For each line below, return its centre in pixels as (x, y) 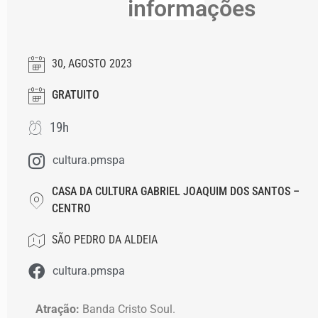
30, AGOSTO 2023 (92, 64)
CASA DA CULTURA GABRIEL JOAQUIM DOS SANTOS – (176, 191)
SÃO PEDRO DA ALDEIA (105, 240)
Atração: (59, 309)
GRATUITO (76, 95)
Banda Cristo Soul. (129, 309)
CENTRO (71, 208)
